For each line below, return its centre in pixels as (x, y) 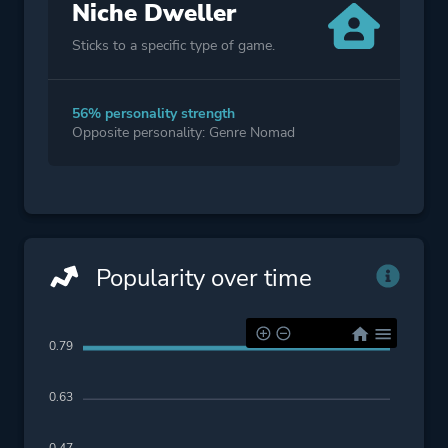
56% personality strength (153, 114)
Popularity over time (201, 278)
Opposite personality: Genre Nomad (183, 133)
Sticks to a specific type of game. (173, 46)
